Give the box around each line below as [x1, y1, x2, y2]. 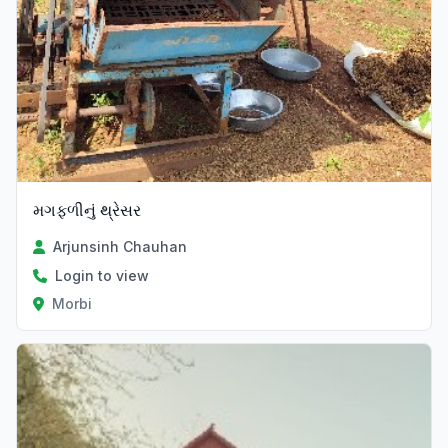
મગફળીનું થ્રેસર [33, 199, 141, 220]
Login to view [55, 266, 149, 284]
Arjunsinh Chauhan [53, 237, 188, 255]
